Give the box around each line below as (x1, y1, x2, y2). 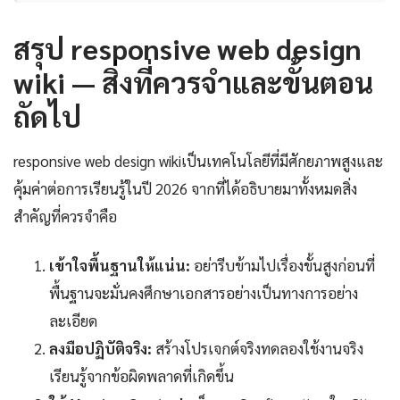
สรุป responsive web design (13, 29, 362, 67)
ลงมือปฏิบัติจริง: (49, 338, 152, 359)
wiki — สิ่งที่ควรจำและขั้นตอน (13, 63, 373, 101)
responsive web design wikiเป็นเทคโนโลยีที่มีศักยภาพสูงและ (13, 151, 383, 171)
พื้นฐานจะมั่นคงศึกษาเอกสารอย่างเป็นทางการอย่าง (49, 283, 358, 304)
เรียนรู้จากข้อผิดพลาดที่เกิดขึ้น (49, 366, 234, 387)
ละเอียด (49, 311, 97, 331)
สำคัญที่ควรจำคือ (13, 206, 117, 227)
